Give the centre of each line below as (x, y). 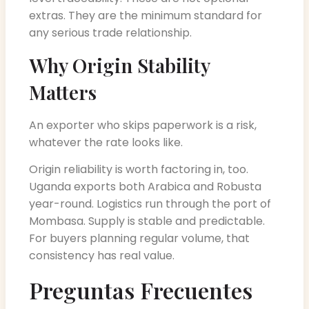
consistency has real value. (102, 256)
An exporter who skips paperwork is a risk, (143, 125)
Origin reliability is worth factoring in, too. (139, 170)
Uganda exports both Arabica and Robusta (145, 187)
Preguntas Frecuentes (141, 290)
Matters (63, 92)
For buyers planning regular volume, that (139, 239)
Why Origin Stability (119, 65)
